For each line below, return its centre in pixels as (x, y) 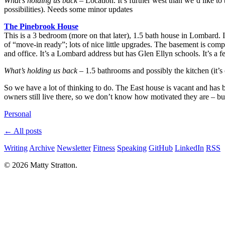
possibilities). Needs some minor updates (68, 9)
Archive (42, 148)
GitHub (161, 148)
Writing (16, 148)
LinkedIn (189, 148)
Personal (18, 114)
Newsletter (74, 148)
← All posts (23, 131)
